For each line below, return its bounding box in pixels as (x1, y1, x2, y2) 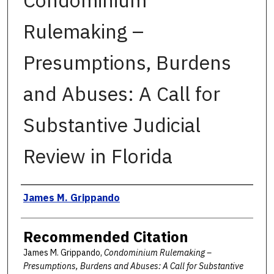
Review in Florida (23, 143, 172, 169)
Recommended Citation (23, 227, 188, 247)
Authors (20, 187, 73, 207)
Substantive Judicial (23, 112, 201, 138)
